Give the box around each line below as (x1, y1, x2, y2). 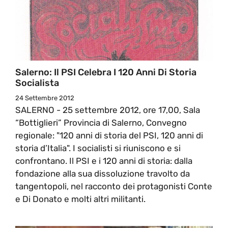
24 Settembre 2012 (15, 94, 74, 102)
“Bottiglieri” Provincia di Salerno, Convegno (15, 117, 187, 128)
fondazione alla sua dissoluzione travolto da (15, 168, 190, 179)
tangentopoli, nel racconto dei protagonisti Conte (15, 181, 212, 191)
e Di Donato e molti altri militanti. (15, 193, 146, 204)
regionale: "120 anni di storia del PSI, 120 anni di (15, 130, 203, 140)
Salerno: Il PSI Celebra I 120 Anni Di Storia (15, 66, 196, 78)
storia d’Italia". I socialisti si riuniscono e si (15, 142, 181, 153)
